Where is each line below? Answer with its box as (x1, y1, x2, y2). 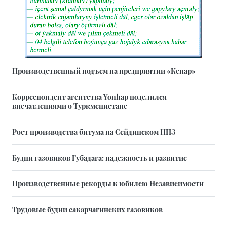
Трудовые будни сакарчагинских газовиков (12, 204, 163, 215)
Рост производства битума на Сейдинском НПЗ (12, 127, 175, 137)
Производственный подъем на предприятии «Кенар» (12, 66, 196, 77)
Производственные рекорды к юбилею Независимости (12, 178, 204, 189)
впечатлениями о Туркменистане (12, 101, 127, 111)
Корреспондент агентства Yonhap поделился (12, 92, 167, 102)
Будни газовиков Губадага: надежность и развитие (12, 153, 187, 163)
